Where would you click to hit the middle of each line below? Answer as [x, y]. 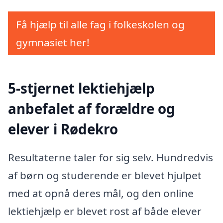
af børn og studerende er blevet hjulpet [105, 175]
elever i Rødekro [63, 129]
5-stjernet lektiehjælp [81, 88]
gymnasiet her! [53, 42]
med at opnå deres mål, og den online [101, 193]
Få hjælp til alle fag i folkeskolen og [100, 24]
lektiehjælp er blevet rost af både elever [105, 211]
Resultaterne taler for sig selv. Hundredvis [111, 158]
